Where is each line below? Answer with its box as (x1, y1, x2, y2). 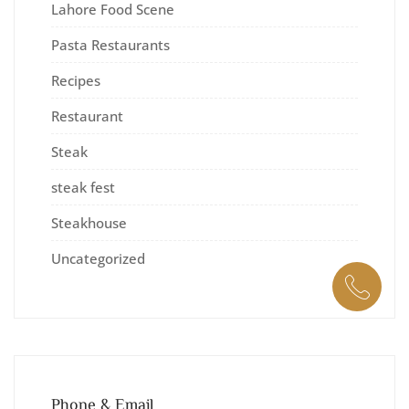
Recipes (51, 70, 100, 89)
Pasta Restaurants (51, 35, 170, 54)
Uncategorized (51, 248, 145, 267)
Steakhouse (51, 213, 127, 232)
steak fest (51, 177, 115, 196)
